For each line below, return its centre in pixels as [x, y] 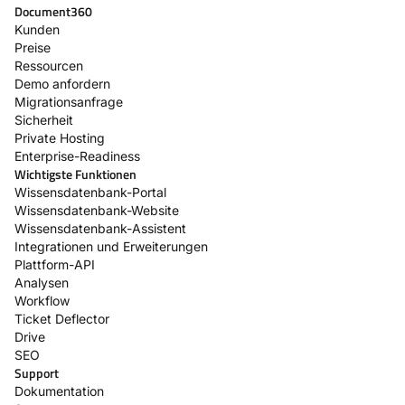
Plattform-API [55, 264]
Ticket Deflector [62, 318]
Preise [33, 47]
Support [37, 372]
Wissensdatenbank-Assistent [100, 228]
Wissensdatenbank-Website [97, 210]
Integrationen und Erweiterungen [111, 246]
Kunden [37, 29]
